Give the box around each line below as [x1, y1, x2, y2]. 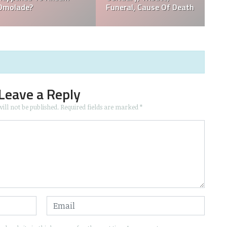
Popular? [21, 1, 53, 14]
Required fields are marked [60, 102, 140, 112]
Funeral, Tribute [130, 1, 188, 14]
